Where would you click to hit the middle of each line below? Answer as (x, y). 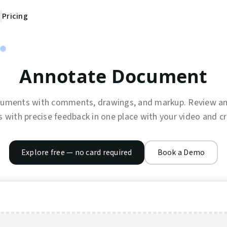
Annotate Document (113, 76)
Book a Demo (181, 153)
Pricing (15, 16)
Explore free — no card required (77, 153)
